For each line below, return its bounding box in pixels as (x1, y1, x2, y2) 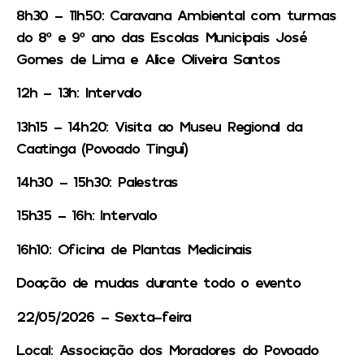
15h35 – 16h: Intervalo (16, 206, 157, 224)
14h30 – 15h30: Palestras (16, 172, 179, 191)
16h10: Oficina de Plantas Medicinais (16, 239, 252, 258)
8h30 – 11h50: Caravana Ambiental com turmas (16, 5, 336, 24)
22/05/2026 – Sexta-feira (16, 306, 192, 325)
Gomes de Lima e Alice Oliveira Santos (16, 49, 280, 67)
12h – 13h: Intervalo (16, 83, 141, 102)
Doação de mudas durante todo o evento (16, 273, 301, 292)
